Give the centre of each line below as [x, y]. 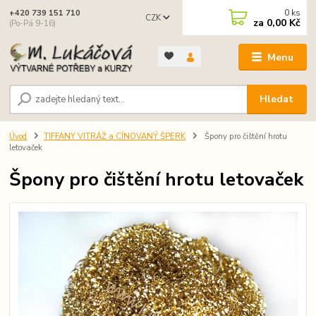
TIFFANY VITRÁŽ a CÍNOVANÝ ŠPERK [115, 136]
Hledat [277, 99]
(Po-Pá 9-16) [33, 23]
